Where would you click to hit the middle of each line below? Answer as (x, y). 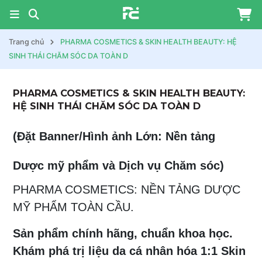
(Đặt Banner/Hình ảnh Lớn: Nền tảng (114, 136)
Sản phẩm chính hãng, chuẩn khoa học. (123, 233)
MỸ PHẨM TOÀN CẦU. (73, 207)
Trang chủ (26, 42)
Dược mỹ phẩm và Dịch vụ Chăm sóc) (118, 166)
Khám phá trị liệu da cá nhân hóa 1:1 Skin (129, 251)
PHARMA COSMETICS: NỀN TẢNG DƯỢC (127, 190)
